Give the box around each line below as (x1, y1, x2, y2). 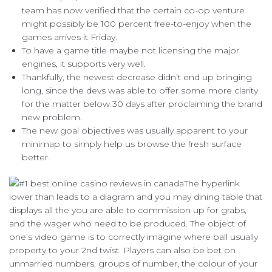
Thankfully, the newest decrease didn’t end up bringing (22, 71, 252, 83)
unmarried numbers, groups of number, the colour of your (9, 257, 257, 269)
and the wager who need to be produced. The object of (9, 217, 246, 229)
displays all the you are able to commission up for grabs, (9, 204, 246, 216)
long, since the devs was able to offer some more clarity (22, 84, 258, 96)
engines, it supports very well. (22, 58, 146, 69)
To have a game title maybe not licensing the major (22, 44, 239, 56)
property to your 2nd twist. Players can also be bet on (9, 244, 236, 256)
